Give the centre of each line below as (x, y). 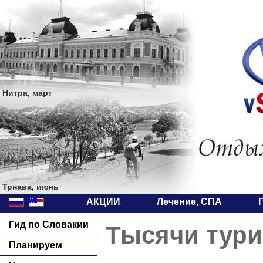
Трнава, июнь (31, 187)
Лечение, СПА (189, 202)
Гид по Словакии (49, 225)
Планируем (36, 245)
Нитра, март (27, 93)
